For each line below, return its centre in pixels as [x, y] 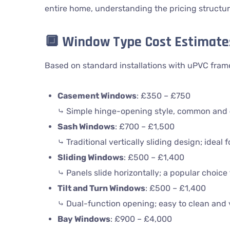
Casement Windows [97, 96]
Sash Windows [86, 127]
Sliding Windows [90, 157]
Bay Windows [84, 219]
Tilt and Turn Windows [101, 188]
